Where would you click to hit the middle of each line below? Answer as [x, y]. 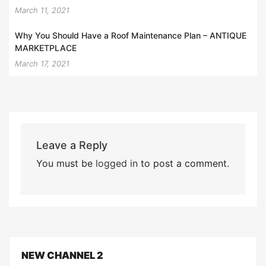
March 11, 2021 [42, 10]
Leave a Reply [72, 145]
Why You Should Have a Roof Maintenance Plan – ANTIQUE [131, 35]
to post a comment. [183, 163]
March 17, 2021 [42, 63]
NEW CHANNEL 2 [62, 256]
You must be [66, 163]
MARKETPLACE [46, 47]
